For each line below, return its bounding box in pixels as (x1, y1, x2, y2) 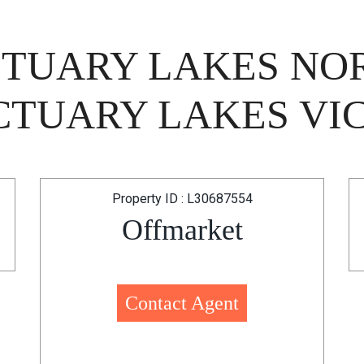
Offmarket (121, 214, 243, 246)
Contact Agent (125, 292, 239, 314)
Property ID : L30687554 (111, 191, 253, 206)
